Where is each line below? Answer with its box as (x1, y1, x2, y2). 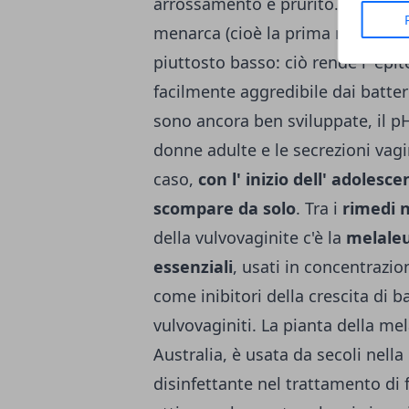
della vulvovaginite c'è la (153, 226, 346, 248)
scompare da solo (153, 197, 296, 219)
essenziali (153, 256, 233, 278)
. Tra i (296, 197, 342, 219)
